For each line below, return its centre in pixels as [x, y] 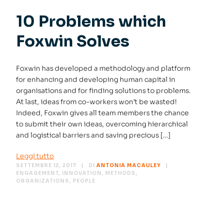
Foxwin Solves [73, 41]
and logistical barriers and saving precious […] [93, 135]
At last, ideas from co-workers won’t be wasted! [97, 102]
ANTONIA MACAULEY [129, 166]
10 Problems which [91, 22]
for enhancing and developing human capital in [96, 80]
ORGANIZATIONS [43, 181]
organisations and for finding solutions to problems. [104, 91]
